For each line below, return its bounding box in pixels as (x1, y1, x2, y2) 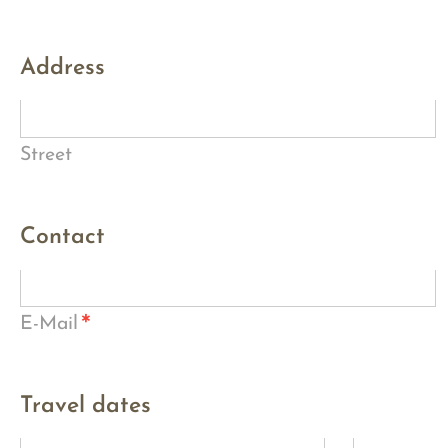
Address (20, 56, 105, 80)
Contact (20, 226, 105, 250)
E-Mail (20, 314, 78, 335)
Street (20, 144, 72, 165)
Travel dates (20, 395, 151, 419)
